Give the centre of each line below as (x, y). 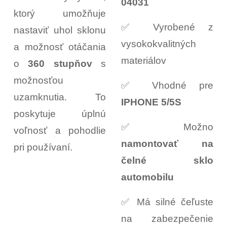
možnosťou (39, 81)
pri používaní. (43, 147)
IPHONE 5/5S (151, 102)
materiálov (144, 60)
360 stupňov (56, 64)
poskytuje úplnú (60, 114)
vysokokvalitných (159, 44)
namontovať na (167, 143)
